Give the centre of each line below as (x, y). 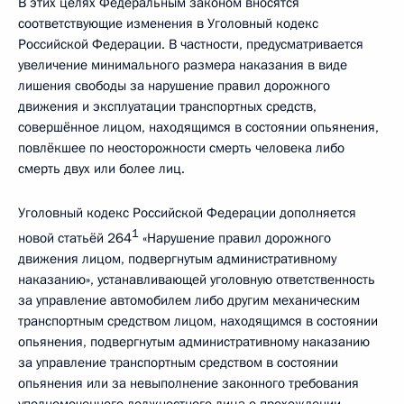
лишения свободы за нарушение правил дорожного (174, 86)
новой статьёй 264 (75, 238)
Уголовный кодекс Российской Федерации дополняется (187, 213)
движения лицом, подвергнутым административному (177, 259)
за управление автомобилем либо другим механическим (189, 300)
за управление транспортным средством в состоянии (178, 363)
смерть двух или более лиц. (101, 169)
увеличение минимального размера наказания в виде (183, 65)
